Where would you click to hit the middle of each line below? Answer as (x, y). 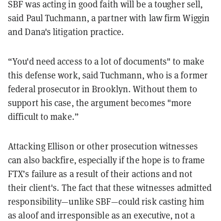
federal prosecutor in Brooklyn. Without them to (103, 89)
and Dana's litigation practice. (66, 31)
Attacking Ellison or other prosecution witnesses (103, 146)
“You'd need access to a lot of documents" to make (106, 61)
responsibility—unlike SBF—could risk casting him (106, 201)
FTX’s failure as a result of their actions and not (100, 173)
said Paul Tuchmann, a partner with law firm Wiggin (109, 18)
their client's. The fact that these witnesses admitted (110, 187)
